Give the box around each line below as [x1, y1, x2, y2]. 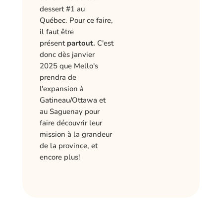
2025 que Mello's [39, 60, 98, 71]
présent [39, 38, 67, 48]
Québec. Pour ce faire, [39, 15, 113, 25]
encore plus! [39, 152, 80, 162]
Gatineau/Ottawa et [39, 95, 106, 105]
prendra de [39, 72, 76, 82]
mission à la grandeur [39, 129, 112, 139]
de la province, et [39, 140, 98, 151]
